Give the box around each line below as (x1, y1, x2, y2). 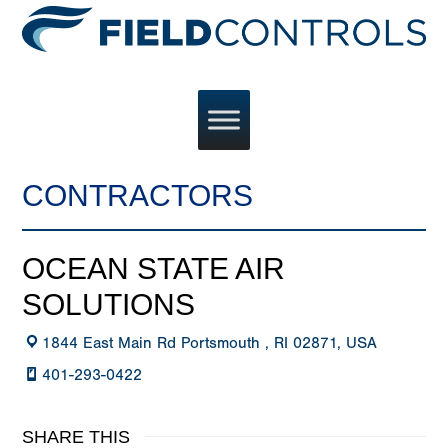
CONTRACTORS (22, 179, 254, 213)
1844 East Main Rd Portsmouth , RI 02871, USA (42, 334, 378, 353)
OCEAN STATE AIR (22, 252, 286, 286)
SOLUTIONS (22, 288, 196, 322)
